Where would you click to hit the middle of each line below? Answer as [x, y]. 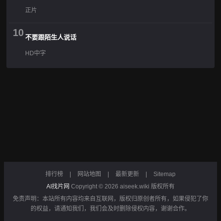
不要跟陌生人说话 [51, 37]
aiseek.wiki [135, 186]
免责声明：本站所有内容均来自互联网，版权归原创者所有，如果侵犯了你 [110, 199]
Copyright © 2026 [95, 186]
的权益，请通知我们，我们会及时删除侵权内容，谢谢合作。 [110, 208]
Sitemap [165, 174]
